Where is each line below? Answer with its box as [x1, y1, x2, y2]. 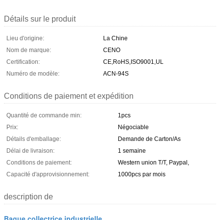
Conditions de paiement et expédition [4, 91, 134, 100]
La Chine [103, 34, 128, 42]
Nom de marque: [6, 46, 51, 54]
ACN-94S [103, 70, 129, 77]
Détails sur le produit [4, 14, 76, 23]
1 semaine [118, 147, 146, 154]
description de [4, 192, 53, 201]
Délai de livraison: [6, 147, 55, 154]
